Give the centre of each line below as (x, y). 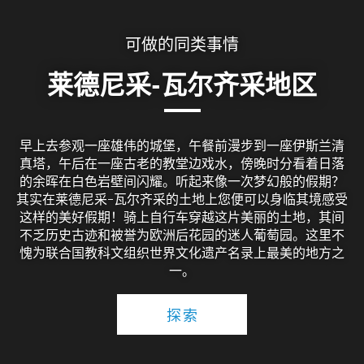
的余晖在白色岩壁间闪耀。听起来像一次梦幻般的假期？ (182, 181)
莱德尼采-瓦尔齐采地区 (182, 84)
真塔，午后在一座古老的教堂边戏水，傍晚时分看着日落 (182, 163)
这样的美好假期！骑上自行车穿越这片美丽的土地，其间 (182, 217)
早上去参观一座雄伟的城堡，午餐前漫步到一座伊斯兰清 (182, 145)
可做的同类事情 (182, 44)
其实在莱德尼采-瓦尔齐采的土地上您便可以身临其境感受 (182, 199)
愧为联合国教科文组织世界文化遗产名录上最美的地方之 (182, 253)
